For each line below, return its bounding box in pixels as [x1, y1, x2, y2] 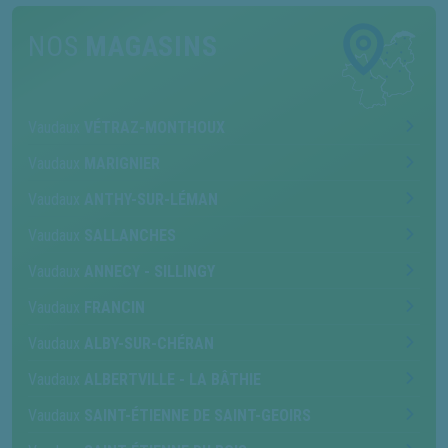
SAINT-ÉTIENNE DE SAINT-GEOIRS [84, 405, 311, 425]
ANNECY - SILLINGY [84, 261, 215, 281]
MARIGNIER [84, 153, 160, 173]
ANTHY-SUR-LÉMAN [84, 189, 218, 209]
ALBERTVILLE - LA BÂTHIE [84, 369, 261, 389]
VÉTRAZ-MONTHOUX [84, 117, 225, 137]
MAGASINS [85, 29, 218, 63]
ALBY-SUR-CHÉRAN [84, 333, 214, 353]
